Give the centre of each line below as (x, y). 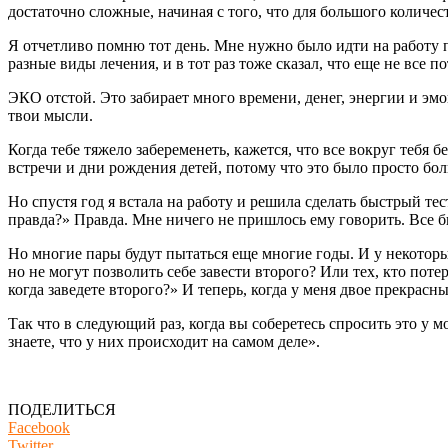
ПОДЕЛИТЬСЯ (62, 409)
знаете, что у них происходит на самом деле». (164, 341)
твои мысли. (50, 115)
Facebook (39, 427)
